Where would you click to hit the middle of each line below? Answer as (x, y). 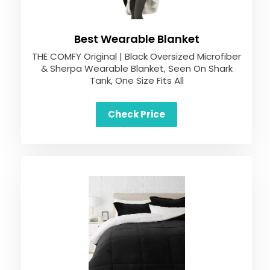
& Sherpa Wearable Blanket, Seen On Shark (137, 68)
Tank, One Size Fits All (137, 80)
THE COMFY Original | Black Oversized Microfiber (137, 56)
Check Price (137, 114)
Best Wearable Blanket (137, 39)
